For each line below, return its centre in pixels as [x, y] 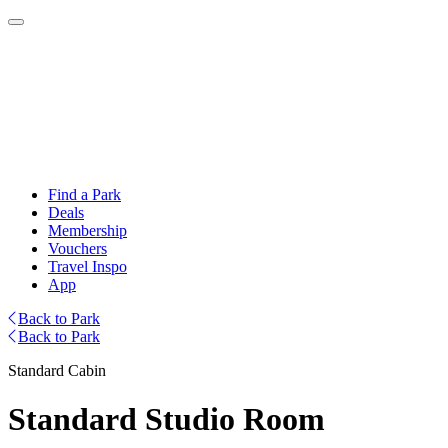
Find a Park [84, 194]
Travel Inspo [87, 266]
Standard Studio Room [166, 419]
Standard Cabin [57, 370]
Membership [87, 230]
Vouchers [77, 248]
